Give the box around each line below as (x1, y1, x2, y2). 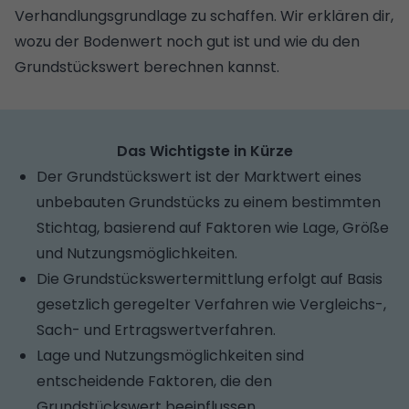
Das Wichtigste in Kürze (116, 140, 293, 162)
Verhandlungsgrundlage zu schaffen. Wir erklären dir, (15, 5, 393, 26)
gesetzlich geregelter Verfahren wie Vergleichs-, (37, 293, 386, 315)
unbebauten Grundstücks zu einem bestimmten (37, 191, 381, 213)
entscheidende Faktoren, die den (37, 370, 272, 392)
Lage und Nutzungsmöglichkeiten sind (37, 344, 304, 366)
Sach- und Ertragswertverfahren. (37, 319, 276, 341)
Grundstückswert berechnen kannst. (15, 56, 279, 78)
